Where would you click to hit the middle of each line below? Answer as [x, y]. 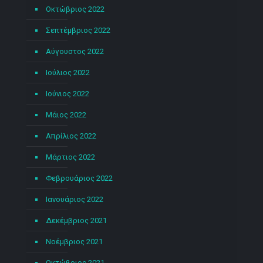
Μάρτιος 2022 [70, 157]
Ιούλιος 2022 [68, 73]
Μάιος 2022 [66, 115]
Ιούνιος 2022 [68, 94]
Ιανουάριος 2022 [75, 199]
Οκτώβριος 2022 [75, 9]
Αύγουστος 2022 [75, 51]
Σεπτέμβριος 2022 [78, 30]
